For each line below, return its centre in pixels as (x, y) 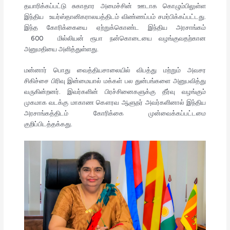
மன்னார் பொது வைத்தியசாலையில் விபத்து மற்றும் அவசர (115, 71)
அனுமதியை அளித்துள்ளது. (61, 49)
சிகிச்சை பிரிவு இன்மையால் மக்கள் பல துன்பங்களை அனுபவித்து (115, 81)
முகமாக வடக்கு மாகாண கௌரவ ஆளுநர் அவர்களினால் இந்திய (115, 103)
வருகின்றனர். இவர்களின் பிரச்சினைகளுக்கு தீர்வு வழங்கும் (115, 92)
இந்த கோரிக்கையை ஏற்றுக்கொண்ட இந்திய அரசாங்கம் (115, 27)
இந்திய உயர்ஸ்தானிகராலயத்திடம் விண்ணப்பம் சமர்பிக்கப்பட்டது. (115, 17)
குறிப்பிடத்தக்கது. (48, 124)
